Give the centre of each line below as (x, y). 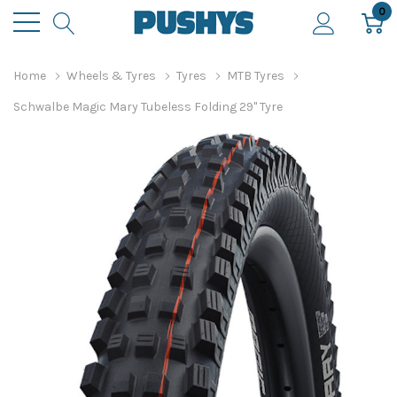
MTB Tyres (256, 76)
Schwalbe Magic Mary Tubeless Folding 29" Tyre (148, 107)
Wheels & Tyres (111, 76)
